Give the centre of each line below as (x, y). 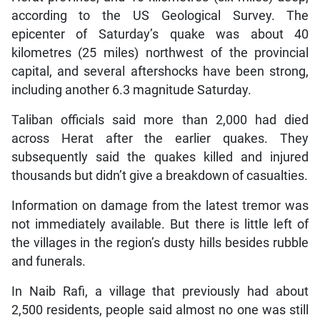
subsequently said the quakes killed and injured (160, 157)
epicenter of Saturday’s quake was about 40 (160, 35)
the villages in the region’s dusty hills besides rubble (160, 243)
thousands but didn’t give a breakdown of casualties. (159, 176)
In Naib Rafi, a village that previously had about (160, 292)
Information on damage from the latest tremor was (160, 206)
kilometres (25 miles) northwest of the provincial (160, 53)
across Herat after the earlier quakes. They (160, 139)
